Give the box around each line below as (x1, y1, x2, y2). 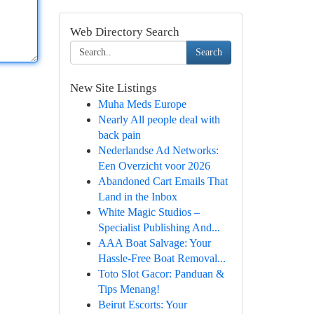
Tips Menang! (97, 283, 160, 295)
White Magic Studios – (97, 206, 200, 218)
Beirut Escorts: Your (97, 299, 187, 310)
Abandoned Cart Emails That (97, 175, 228, 187)
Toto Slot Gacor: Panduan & (97, 268, 224, 280)
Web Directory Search (69, 25, 179, 39)
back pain (97, 129, 141, 141)
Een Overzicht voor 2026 (97, 160, 210, 172)
